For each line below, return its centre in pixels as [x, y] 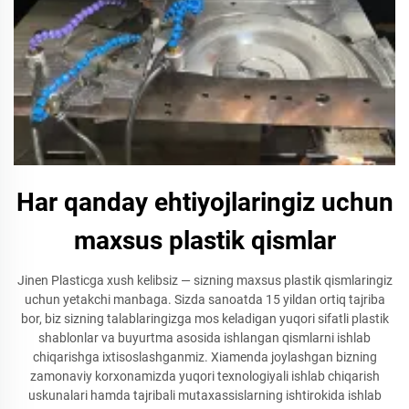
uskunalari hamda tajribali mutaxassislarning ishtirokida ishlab [204, 395]
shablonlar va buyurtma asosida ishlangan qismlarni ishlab [204, 338]
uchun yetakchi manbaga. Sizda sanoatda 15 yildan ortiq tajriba [204, 299]
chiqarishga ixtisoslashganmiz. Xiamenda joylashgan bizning [204, 357]
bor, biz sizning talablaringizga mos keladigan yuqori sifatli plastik [204, 319]
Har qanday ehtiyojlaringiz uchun [204, 202]
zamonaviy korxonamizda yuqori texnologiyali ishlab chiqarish [204, 376]
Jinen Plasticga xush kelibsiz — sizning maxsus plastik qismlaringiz [204, 280]
